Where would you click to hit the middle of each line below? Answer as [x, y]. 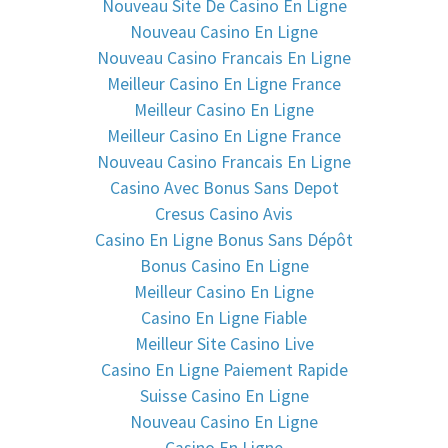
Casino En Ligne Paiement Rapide [224, 369]
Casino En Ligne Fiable [224, 317]
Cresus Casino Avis [224, 213]
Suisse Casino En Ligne [224, 395]
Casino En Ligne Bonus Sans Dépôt [224, 239]
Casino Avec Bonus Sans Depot [224, 187]
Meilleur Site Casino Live [224, 343]
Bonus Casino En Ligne [224, 265]
